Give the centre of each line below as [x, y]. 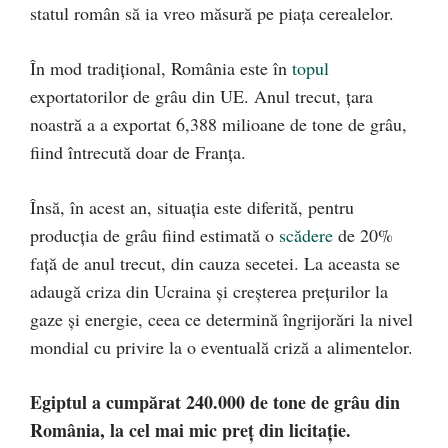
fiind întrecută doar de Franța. [138, 152]
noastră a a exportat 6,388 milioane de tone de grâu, [218, 124]
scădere [306, 235]
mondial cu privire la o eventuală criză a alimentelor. [221, 347]
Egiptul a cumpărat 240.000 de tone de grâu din [215, 402]
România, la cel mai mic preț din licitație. [190, 430]
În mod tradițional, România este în [161, 68]
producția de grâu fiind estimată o [154, 235]
